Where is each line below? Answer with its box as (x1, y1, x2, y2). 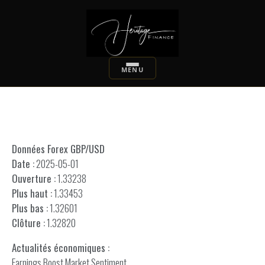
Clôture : (12, 215, 45, 230)
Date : (12, 156, 34, 171)
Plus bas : (12, 201, 48, 215)
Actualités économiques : (12, 240, 109, 255)
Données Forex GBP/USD (12, 141, 105, 156)
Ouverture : (12, 171, 56, 186)
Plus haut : (12, 186, 52, 201)
